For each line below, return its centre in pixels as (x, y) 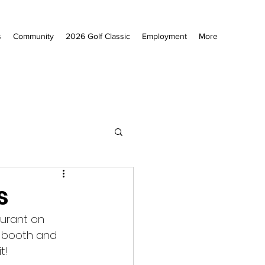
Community (33, 36)
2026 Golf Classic (98, 36)
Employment (164, 36)
